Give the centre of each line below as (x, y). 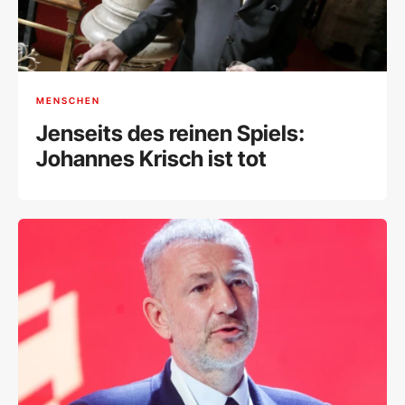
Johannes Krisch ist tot (151, 158)
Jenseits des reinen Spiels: (170, 133)
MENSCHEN (68, 101)
